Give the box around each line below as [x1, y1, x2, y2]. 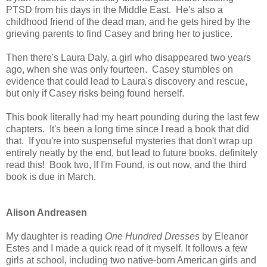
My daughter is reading [6, 231, 105, 241]
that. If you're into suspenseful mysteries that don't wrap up [6, 135, 253, 146]
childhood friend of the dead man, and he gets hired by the [6, 16, 250, 27]
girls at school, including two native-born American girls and [6, 254, 256, 265]
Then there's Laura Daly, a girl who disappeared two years [6, 52, 251, 63]
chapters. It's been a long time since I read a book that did [6, 123, 249, 134]
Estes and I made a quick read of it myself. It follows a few [6, 243, 247, 253]
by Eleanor [200, 231, 248, 241]
